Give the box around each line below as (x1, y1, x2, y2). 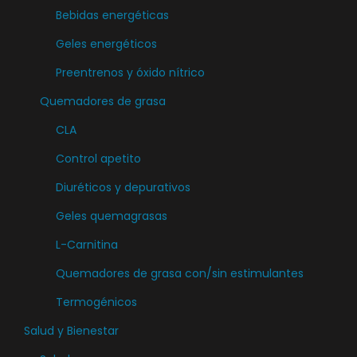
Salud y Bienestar (24, 323, 119, 339)
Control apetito (56, 151, 141, 167)
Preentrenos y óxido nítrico (56, 65, 205, 80)
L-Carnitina (56, 237, 118, 253)
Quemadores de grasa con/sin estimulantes (56, 265, 304, 281)
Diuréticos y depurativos (56, 179, 190, 195)
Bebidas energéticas (56, 7, 169, 23)
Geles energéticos (56, 36, 157, 52)
